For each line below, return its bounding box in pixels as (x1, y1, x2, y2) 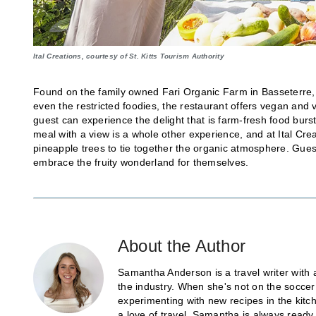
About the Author (118, 236, 245, 255)
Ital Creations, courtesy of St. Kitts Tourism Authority (33, 51, 224, 60)
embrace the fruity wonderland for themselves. (33, 156, 249, 168)
